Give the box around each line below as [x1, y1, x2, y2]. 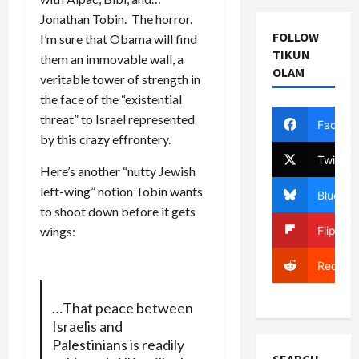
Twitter [317, 152, 353, 167]
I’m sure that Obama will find [40, 30, 197, 46]
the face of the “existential [40, 91, 182, 107]
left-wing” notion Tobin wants [40, 183, 203, 199]
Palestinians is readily [51, 335, 184, 353]
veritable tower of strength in [40, 71, 200, 87]
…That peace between [51, 298, 193, 317]
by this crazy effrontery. [40, 131, 171, 147]
